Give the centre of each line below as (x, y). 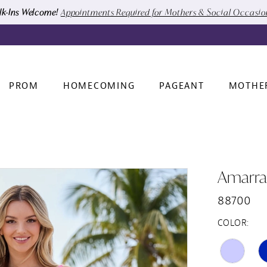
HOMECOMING (99, 86)
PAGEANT (182, 86)
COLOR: (233, 223)
